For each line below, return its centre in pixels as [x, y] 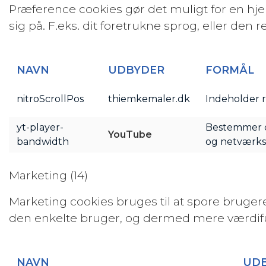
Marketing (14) [48, 175]
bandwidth [42, 142]
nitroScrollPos [50, 99]
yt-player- [40, 127]
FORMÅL [229, 70]
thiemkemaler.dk [149, 99]
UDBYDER [136, 70]
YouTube [130, 134]
